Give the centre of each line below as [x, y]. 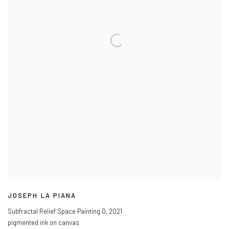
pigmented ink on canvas [43, 223]
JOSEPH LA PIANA [42, 196]
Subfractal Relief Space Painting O [57, 212]
